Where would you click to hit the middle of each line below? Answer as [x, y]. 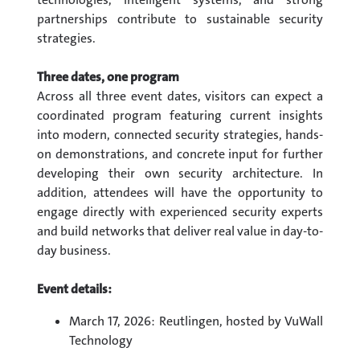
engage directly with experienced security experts [180, 211]
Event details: [74, 288]
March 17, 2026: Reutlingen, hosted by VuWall [196, 321]
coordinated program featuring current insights [180, 115]
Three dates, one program [108, 76]
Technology [101, 340]
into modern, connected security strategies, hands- [180, 134]
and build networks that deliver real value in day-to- [180, 231]
